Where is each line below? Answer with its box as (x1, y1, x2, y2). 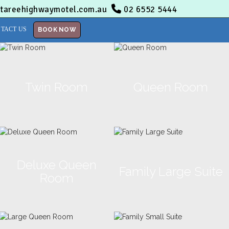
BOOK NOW (37, 26, 77, 33)
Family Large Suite (119, 164, 223, 179)
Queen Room (133, 79, 209, 95)
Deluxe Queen (16, 157, 97, 172)
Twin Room (25, 79, 88, 95)
